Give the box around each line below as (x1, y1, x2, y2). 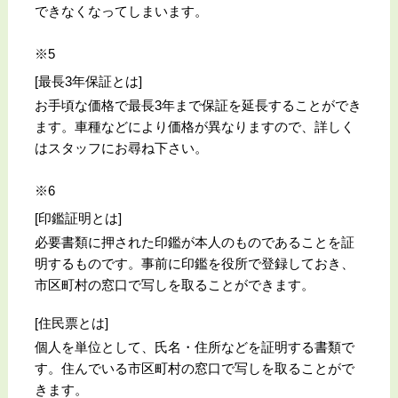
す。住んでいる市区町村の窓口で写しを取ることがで (34, 360, 354, 376)
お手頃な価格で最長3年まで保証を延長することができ (34, 97, 362, 113)
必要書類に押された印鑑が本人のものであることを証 (34, 234, 354, 250)
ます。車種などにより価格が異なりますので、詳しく (34, 118, 354, 134)
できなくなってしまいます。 (34, 3, 208, 19)
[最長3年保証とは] (34, 73, 142, 89)
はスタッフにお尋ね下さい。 (34, 139, 208, 155)
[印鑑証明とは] (34, 210, 122, 226)
